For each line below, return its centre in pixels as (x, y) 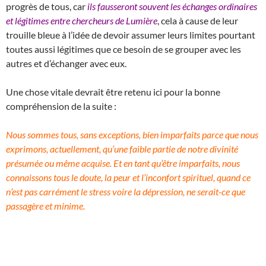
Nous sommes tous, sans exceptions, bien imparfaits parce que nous (132, 134)
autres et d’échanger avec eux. (66, 63)
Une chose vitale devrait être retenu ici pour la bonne (113, 91)
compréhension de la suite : (61, 106)
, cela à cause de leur (198, 20)
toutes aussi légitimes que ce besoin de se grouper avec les (123, 49)
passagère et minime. (45, 205)
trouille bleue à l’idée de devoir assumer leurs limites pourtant (131, 34)
